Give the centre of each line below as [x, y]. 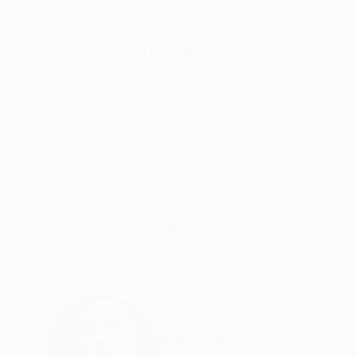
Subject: [72, 166]
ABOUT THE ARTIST [212, 315]
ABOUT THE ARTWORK [122, 53]
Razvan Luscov [242, 339]
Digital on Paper [301, 8]
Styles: [68, 186]
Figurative [221, 186]
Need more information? [124, 228]
